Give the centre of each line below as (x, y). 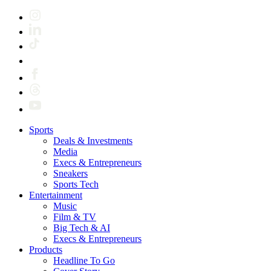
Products (46, 250)
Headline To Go (84, 261)
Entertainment (56, 195)
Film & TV (75, 217)
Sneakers (70, 174)
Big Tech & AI (82, 228)
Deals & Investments (93, 141)
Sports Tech (76, 184)
